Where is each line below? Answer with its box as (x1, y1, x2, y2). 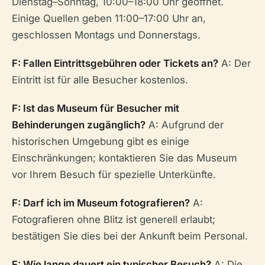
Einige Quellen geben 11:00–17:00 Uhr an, (12, 12, 206, 24)
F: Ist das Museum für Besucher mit (12, 102, 179, 114)
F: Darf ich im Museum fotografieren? (12, 197, 190, 209)
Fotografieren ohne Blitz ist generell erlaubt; (12, 214, 215, 225)
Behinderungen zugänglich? (12, 119, 146, 131)
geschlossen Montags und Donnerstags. (12, 29, 201, 41)
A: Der (218, 57, 251, 69)
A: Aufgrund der (146, 119, 224, 131)
